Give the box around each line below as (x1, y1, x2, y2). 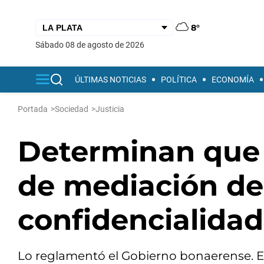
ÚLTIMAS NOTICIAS (75, 75, 146, 84)
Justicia (95, 104, 124, 114)
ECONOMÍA (212, 75, 254, 84)
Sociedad (55, 104, 88, 114)
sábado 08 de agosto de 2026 (40, 39, 144, 49)
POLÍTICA (161, 75, 197, 84)
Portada (18, 104, 48, 114)
